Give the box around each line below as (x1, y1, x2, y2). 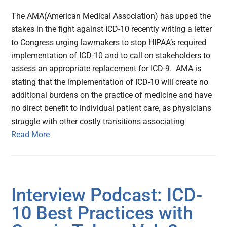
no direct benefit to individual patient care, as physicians (11, 103, 212, 113)
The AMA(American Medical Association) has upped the (11, 11, 211, 21)
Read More (11, 130, 50, 140)
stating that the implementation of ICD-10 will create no (11, 77, 209, 87)
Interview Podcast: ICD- (11, 184, 203, 206)
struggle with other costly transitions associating (11, 117, 185, 127)
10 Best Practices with (11, 203, 194, 224)
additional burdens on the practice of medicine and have (11, 90, 212, 100)
